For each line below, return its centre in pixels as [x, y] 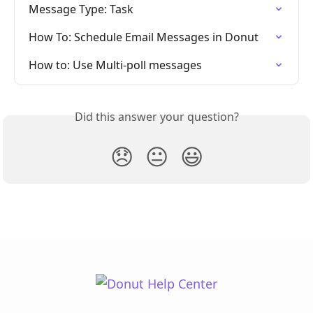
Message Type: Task [81, 9]
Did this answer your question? [156, 117]
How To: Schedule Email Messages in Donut [144, 37]
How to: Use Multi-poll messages [115, 65]
